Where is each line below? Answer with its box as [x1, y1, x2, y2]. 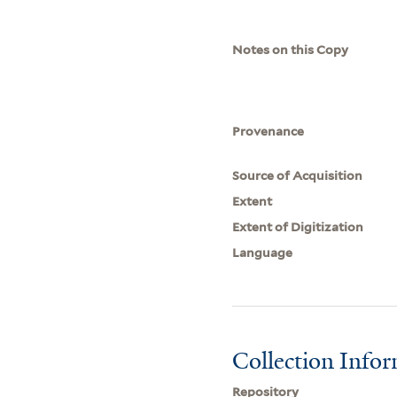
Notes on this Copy [232, 42, 349, 57]
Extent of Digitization [232, 219, 364, 234]
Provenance [232, 123, 305, 138]
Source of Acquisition [232, 167, 363, 183]
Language [232, 245, 293, 260]
